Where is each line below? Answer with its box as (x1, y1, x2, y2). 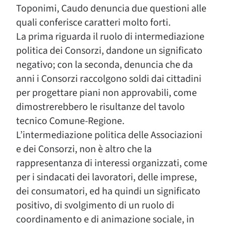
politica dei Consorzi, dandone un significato (16, 44, 202, 58)
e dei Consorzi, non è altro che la (16, 142, 152, 156)
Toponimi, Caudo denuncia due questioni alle (16, 2, 206, 16)
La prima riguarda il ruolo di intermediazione (16, 30, 204, 44)
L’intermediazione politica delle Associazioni (16, 128, 202, 142)
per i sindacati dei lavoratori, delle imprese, (16, 170, 197, 184)
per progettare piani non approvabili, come (16, 86, 197, 100)
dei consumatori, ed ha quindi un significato (16, 184, 200, 198)
